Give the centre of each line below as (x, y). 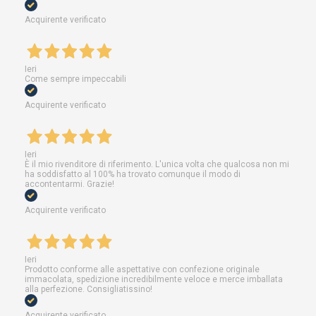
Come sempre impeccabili (75, 79)
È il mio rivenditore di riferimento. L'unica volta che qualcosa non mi (157, 164)
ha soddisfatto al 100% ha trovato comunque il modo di (133, 174)
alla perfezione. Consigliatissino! (89, 289)
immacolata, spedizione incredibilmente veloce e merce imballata (154, 279)
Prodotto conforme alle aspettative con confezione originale (142, 269)
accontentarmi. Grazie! (69, 184)
